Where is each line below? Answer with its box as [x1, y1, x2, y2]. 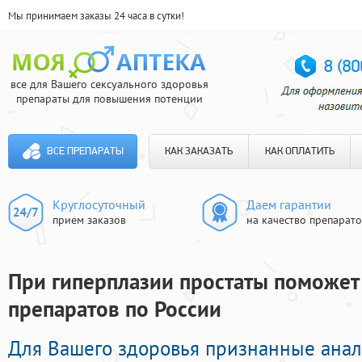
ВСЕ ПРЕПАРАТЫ [46, 146, 124, 157]
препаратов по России [8, 295, 221, 323]
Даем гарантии [246, 196, 331, 213]
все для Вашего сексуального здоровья [10, 77, 208, 91]
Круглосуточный [53, 196, 145, 213]
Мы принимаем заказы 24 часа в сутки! [8, 9, 184, 23]
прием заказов [53, 213, 126, 227]
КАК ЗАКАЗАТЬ [165, 146, 233, 157]
